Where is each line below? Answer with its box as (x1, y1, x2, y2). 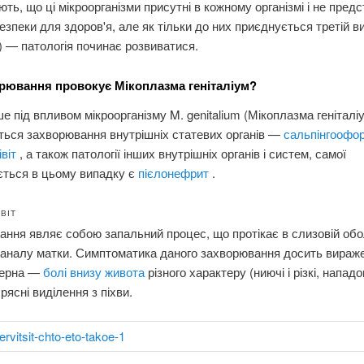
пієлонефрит (137, 163, 212, 181)
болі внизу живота (42, 263, 148, 281)
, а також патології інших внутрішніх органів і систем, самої (19, 144, 346, 162)
